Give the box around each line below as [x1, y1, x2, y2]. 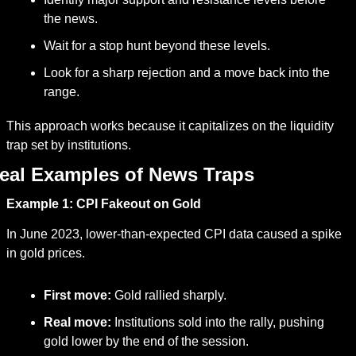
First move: [43, 288, 111, 302]
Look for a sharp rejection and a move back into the [43, 66, 330, 79]
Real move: [43, 315, 111, 329]
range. [43, 85, 79, 99]
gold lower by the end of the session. [43, 335, 249, 348]
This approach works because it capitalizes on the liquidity [6, 119, 334, 133]
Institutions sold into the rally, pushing [110, 315, 324, 329]
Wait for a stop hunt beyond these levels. [43, 39, 270, 52]
